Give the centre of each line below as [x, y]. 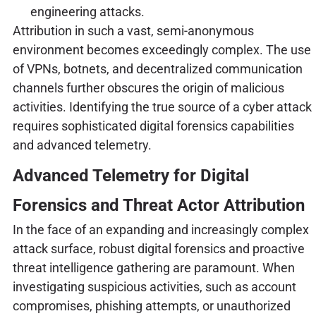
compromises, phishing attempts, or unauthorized [151, 306]
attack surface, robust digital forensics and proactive [158, 249]
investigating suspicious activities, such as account [154, 287]
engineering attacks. [87, 11]
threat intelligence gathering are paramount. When [153, 268]
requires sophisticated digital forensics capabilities [153, 126]
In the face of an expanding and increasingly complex [160, 230]
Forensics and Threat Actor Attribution [158, 206]
